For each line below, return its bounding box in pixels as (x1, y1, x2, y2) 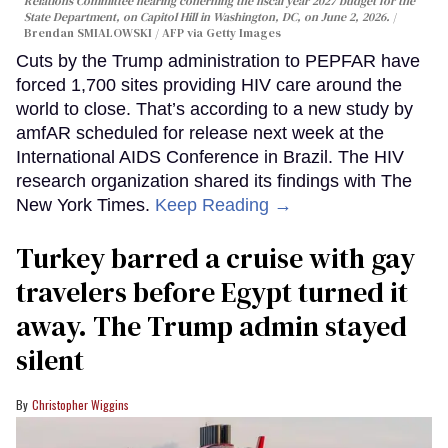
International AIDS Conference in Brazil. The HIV (16, 147, 404, 168)
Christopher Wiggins (32, 396, 129, 414)
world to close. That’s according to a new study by (16, 99, 413, 120)
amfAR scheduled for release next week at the (16, 123, 384, 144)
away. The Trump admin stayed (16, 307, 407, 346)
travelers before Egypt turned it (16, 273, 408, 312)
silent (16, 341, 84, 380)
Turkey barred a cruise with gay (16, 239, 415, 278)
